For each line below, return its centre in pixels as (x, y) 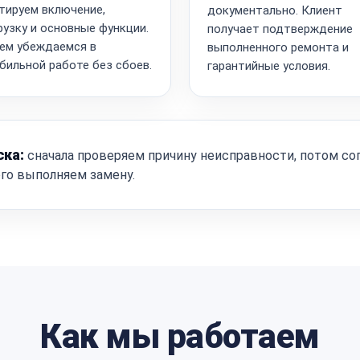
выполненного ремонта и (278, 47)
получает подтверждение (280, 29)
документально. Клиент (275, 10)
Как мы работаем (180, 336)
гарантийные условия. (269, 65)
